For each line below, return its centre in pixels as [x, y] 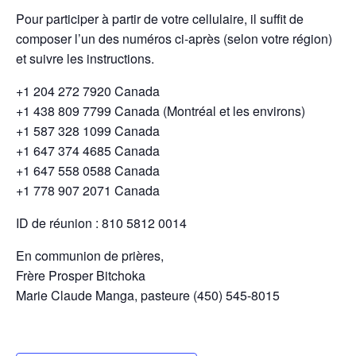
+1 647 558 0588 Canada [88, 170]
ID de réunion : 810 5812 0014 [101, 223]
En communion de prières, [90, 255]
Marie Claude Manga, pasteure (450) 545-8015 [148, 295]
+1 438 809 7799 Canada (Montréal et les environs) [161, 111]
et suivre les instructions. [85, 58]
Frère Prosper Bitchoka [81, 275]
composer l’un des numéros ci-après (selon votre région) [174, 39]
